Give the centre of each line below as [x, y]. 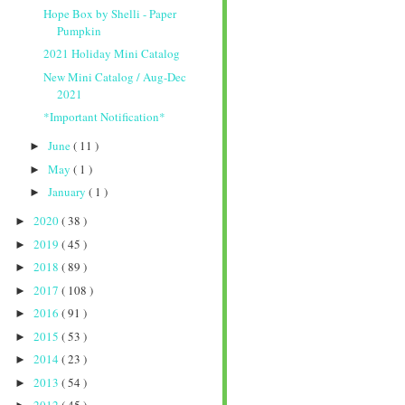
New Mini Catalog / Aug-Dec [115, 76]
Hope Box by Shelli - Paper [110, 13]
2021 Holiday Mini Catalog [112, 54]
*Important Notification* [105, 117]
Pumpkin [80, 30]
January [68, 192]
